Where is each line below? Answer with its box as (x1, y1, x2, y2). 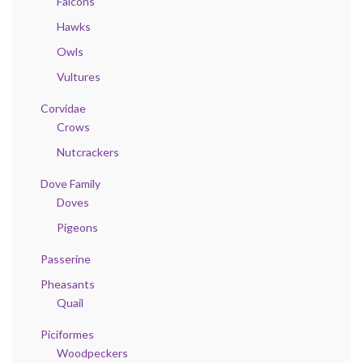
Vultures (57, 69, 100, 83)
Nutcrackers (57, 144, 119, 159)
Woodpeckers (57, 345, 128, 360)
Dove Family (41, 176, 100, 190)
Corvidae (41, 100, 86, 115)
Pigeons (57, 220, 98, 234)
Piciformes (41, 327, 94, 341)
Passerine (41, 251, 91, 266)
